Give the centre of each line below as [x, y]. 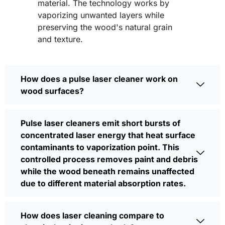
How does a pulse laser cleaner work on [99, 79]
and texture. [60, 39]
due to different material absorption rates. [103, 184]
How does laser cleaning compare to [92, 216]
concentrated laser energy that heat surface [108, 135]
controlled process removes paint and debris [109, 159]
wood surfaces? [52, 91]
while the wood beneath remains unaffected [107, 172]
